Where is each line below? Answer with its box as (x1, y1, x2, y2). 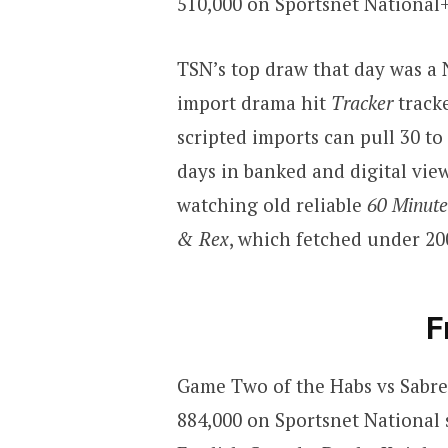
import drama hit (177, 90, 331, 116)
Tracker (331, 90, 398, 116)
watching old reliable (177, 192, 367, 218)
